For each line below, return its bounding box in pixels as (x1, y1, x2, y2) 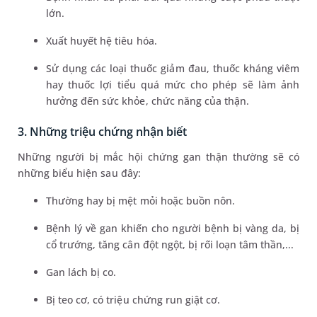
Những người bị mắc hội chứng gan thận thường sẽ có (18, 150, 299, 164)
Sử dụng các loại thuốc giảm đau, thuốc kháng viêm (46, 62, 299, 76)
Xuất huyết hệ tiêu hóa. (46, 34, 157, 48)
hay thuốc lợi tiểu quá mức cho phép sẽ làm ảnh (46, 78, 299, 92)
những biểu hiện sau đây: (18, 166, 141, 180)
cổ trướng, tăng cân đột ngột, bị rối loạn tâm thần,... (46, 238, 294, 252)
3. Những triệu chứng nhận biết (18, 124, 187, 140)
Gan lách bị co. (46, 265, 117, 279)
